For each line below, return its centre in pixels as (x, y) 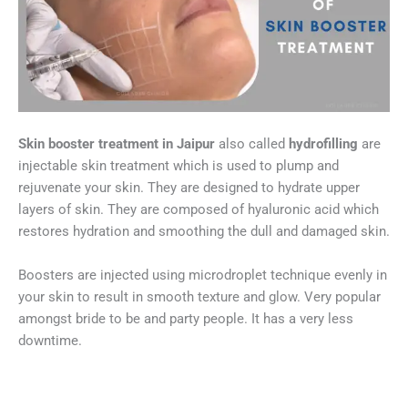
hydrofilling (323, 144)
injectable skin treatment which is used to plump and (178, 166)
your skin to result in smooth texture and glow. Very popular (199, 296)
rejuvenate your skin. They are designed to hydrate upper (189, 188)
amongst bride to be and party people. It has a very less (186, 318)
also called (252, 144)
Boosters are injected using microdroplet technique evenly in (203, 275)
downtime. (50, 340)
